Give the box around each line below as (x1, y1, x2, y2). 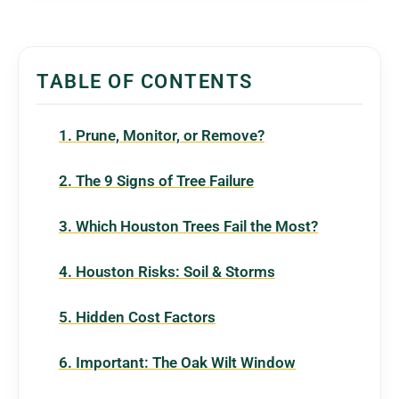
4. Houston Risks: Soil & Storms (59, 262, 275, 281)
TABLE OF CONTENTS (37, 69, 253, 93)
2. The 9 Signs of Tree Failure (59, 171, 254, 190)
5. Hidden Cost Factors (59, 307, 216, 326)
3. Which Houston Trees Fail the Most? (59, 216, 318, 235)
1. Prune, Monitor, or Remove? (59, 126, 265, 144)
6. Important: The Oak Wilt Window (59, 353, 296, 371)
